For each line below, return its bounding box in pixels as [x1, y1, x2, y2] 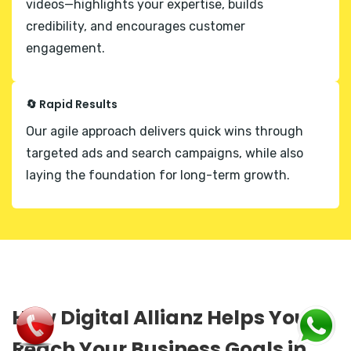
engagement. [26, 40, 105, 56]
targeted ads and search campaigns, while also [26, 145, 303, 161]
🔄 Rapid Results [26, 96, 118, 112]
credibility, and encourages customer [26, 18, 245, 34]
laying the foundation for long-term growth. [26, 167, 290, 183]
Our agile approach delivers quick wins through [26, 123, 303, 139]
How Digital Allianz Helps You [12, 303, 308, 331]
